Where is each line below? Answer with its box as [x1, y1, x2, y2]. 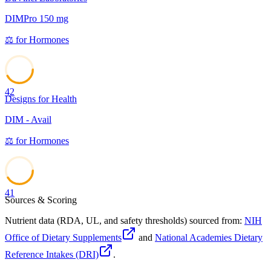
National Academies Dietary [155, 232, 263, 243]
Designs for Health [5, 94, 77, 105]
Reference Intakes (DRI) [5, 249, 99, 260]
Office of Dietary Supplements [5, 232, 122, 243]
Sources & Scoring [5, 195, 77, 206]
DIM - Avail [5, 114, 51, 125]
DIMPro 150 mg [5, 13, 68, 24]
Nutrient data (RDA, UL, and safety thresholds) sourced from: [5, 215, 242, 226]
